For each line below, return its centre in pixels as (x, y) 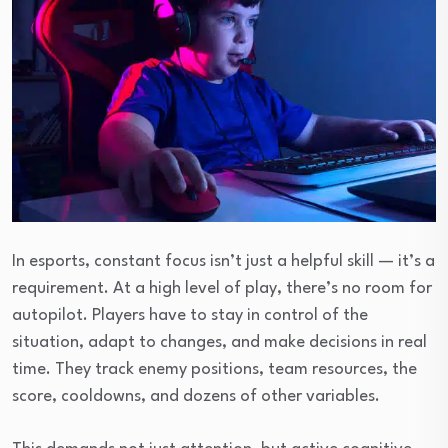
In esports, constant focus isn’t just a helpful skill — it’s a (223, 261)
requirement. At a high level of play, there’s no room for (222, 288)
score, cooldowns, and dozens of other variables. (196, 396)
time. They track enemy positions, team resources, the (214, 369)
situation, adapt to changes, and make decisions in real (219, 342)
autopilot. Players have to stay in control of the (190, 315)
